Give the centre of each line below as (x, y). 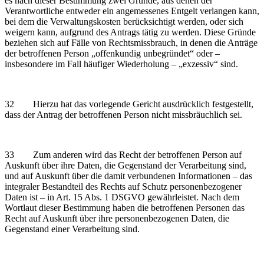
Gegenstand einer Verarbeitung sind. (72, 229)
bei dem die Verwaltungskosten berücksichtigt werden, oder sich (124, 21)
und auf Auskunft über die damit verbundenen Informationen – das (128, 176)
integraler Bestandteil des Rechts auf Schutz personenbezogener (123, 186)
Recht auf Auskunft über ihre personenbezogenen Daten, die (117, 218)
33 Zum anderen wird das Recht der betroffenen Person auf (123, 154)
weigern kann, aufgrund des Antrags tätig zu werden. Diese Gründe (130, 32)
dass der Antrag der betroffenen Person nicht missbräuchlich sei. (123, 114)
